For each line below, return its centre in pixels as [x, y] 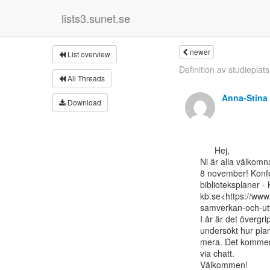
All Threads [85, 78]
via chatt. [217, 253]
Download [83, 102]
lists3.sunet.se [96, 18]
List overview [88, 54]
